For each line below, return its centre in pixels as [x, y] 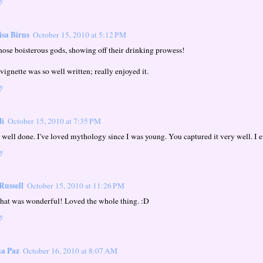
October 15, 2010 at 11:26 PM [76, 186]
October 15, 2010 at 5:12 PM [80, 34]
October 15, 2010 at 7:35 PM [54, 121]
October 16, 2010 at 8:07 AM [70, 251]
